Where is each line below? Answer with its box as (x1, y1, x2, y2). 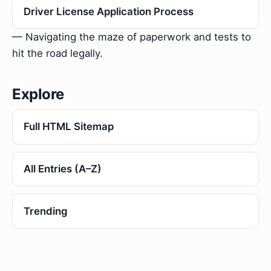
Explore (12, 85, 64, 103)
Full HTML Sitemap (23, 120, 114, 133)
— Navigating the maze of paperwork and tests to (12, 30, 251, 43)
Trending (23, 204, 68, 217)
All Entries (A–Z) (23, 163, 102, 175)
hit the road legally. (12, 47, 103, 59)
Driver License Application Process (23, 5, 194, 18)
